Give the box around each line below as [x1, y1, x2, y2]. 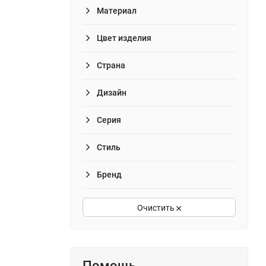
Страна [97, 60, 125, 70]
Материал [97, 5, 137, 15]
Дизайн [97, 87, 126, 97]
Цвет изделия [97, 33, 151, 43]
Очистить [137, 202, 176, 213]
